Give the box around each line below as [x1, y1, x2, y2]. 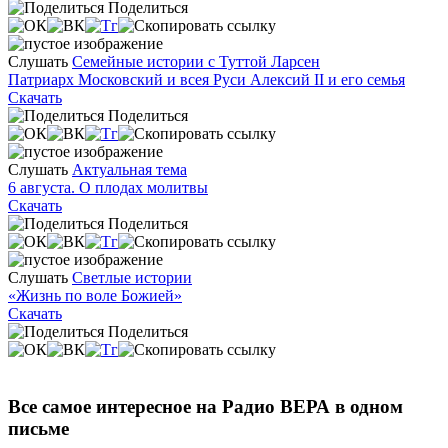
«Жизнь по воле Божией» [8, 286, 182, 304]
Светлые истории [72, 268, 192, 286]
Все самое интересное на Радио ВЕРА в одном [8, 395, 403, 417]
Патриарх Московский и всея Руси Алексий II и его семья [8, 70, 405, 88]
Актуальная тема [72, 160, 187, 178]
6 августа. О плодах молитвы [8, 178, 208, 196]
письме [8, 417, 69, 439]
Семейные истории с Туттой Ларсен [72, 52, 320, 70]
